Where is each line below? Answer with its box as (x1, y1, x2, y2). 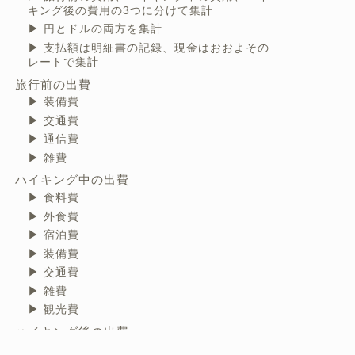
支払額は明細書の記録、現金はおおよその (40, 41, 270, 54)
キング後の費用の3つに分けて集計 (28, 4, 214, 17)
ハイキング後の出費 (14, 324, 129, 338)
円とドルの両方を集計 (40, 23, 163, 36)
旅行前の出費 (14, 77, 91, 91)
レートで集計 (28, 55, 100, 68)
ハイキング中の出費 (14, 173, 129, 187)
